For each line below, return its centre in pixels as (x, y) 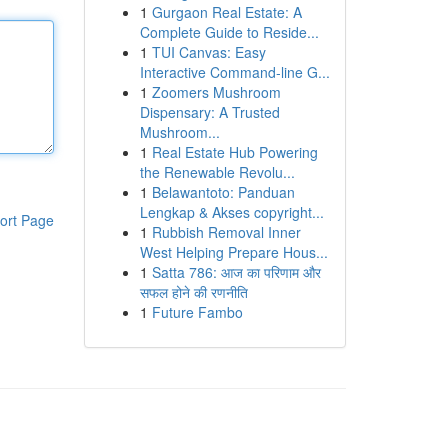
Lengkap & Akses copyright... (231, 212)
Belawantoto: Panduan (223, 192)
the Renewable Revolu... (217, 172)
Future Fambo (197, 312)
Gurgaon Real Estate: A (226, 12)
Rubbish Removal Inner (226, 232)
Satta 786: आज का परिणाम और (236, 272)
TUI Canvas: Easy (208, 52)
